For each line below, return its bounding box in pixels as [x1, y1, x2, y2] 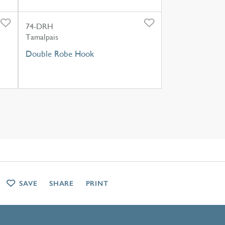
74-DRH [25, 21, 53, 31]
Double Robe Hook [25, 48, 94, 59]
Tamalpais [25, 32, 58, 42]
